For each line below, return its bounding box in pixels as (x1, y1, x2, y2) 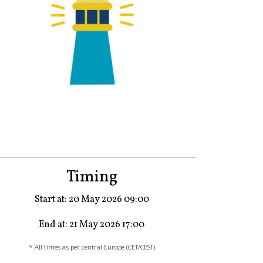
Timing (66, 166, 117, 189)
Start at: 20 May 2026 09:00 (34, 193, 149, 207)
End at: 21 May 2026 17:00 (39, 218, 144, 232)
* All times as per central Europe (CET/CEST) (28, 242, 155, 252)
